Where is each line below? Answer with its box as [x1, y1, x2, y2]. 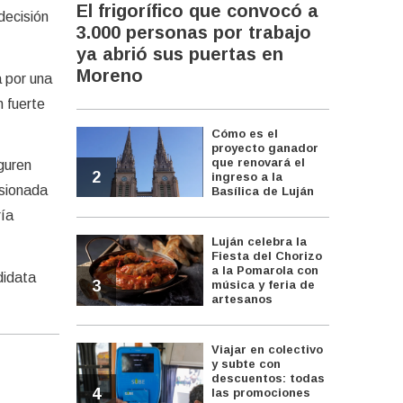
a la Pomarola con [211, 264, 319, 278]
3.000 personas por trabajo [76, 22, 312, 42]
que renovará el [211, 156, 306, 170]
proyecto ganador [211, 141, 319, 156]
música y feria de [211, 278, 316, 292]
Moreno [76, 65, 144, 85]
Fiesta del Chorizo [211, 249, 323, 264]
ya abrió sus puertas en [76, 43, 284, 64]
